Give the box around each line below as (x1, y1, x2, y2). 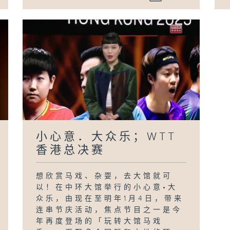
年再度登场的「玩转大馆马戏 (36, 217, 163, 225)
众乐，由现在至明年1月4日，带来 (36, 194, 184, 203)
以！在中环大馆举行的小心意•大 (36, 183, 178, 191)
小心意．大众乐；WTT (36, 130, 177, 143)
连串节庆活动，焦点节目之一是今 (36, 205, 183, 214)
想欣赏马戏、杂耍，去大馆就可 (36, 171, 173, 180)
